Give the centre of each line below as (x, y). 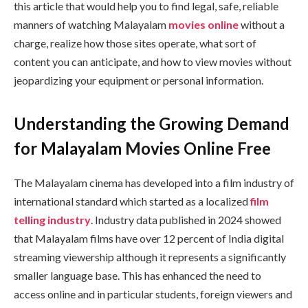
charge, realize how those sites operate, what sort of (135, 43)
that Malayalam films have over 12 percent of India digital (149, 239)
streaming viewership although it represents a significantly (150, 257)
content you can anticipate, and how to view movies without (153, 61)
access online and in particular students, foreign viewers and (153, 294)
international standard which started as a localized (132, 201)
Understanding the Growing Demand (152, 124)
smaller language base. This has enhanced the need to (137, 276)
